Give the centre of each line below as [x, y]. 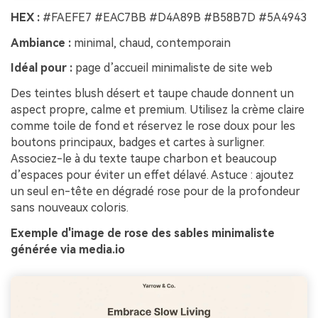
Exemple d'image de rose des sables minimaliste [143, 233]
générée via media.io [68, 249]
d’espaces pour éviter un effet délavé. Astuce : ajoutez [152, 175]
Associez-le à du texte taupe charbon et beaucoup [144, 159]
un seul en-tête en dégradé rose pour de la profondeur [155, 192]
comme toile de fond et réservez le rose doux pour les [153, 126]
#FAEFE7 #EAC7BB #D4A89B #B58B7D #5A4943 [173, 17]
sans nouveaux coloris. [70, 208]
